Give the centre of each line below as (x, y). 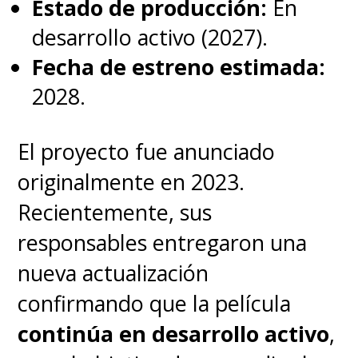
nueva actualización (113, 272)
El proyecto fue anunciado (147, 151)
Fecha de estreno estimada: (179, 66)
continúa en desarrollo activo (174, 333)
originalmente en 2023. (131, 181)
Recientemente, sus (115, 212)
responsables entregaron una (163, 242)
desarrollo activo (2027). (150, 37)
